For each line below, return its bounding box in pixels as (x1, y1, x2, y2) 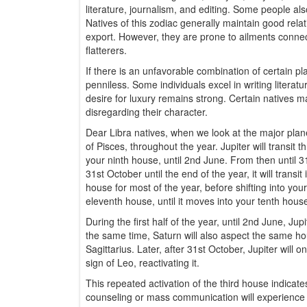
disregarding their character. (86, 105, 208, 119)
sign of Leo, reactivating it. (86, 256, 199, 270)
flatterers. (86, 43, 127, 58)
